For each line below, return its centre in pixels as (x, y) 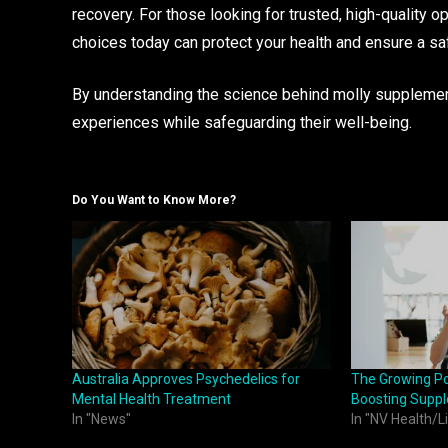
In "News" (101, 418)
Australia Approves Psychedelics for (186, 378)
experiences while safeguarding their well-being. (242, 123)
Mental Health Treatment (151, 398)
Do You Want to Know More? (154, 199)
